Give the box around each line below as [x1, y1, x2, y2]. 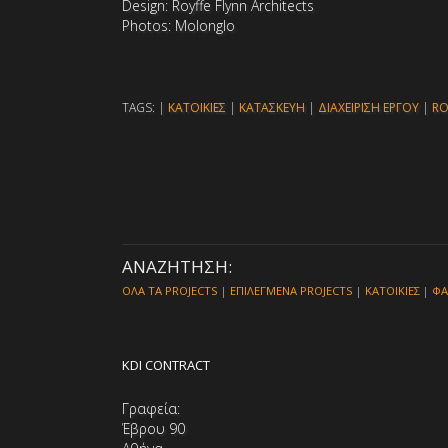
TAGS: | [122, 99, 168, 116]
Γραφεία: [122, 399, 180, 418]
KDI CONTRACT [122, 356, 210, 374]
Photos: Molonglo [122, 16, 235, 35]
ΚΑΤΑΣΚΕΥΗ [239, 99, 305, 116]
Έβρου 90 [122, 419, 185, 438]
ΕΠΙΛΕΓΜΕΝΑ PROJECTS [230, 283, 353, 298]
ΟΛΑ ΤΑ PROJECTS [122, 283, 218, 298]
